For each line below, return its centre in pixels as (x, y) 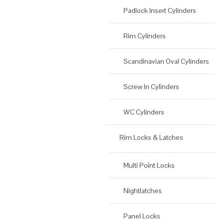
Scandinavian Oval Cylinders (166, 61)
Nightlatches (143, 191)
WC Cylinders (144, 112)
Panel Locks (142, 216)
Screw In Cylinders (151, 87)
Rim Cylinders (145, 36)
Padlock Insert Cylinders (160, 11)
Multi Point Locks (149, 166)
